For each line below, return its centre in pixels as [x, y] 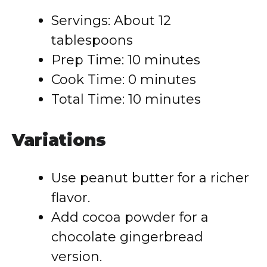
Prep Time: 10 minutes [126, 60]
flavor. [71, 198]
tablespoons [92, 40]
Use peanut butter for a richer [150, 178]
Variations [59, 140]
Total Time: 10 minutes [126, 99]
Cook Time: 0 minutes [124, 80]
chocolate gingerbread [127, 237]
